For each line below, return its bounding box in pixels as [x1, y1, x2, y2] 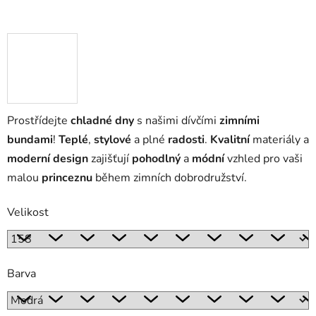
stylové [94, 132, 131, 148]
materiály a [250, 132, 309, 148]
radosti [168, 132, 205, 148]
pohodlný [132, 151, 181, 167]
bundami [7, 132, 53, 148]
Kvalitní [210, 132, 250, 148]
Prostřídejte [7, 113, 71, 129]
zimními [219, 113, 260, 129]
